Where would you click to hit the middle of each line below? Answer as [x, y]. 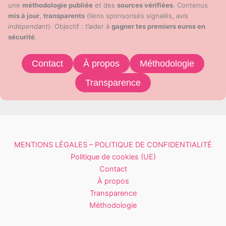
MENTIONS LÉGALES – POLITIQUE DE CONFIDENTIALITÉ [113, 145]
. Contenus [190, 5]
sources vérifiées [145, 5]
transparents [64, 16]
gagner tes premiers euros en [158, 26]
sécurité [21, 37]
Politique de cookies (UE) [113, 157]
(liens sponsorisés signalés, [130, 16]
